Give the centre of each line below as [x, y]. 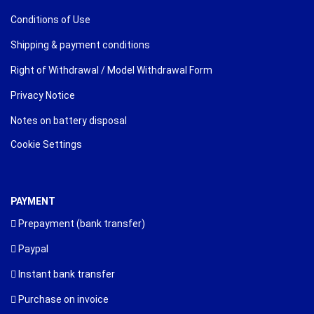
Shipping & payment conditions [80, 45]
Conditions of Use [50, 20]
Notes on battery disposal [69, 121]
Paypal [32, 249]
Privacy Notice [43, 96]
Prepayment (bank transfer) [81, 224]
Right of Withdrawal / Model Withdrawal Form [111, 70]
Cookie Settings [46, 145]
